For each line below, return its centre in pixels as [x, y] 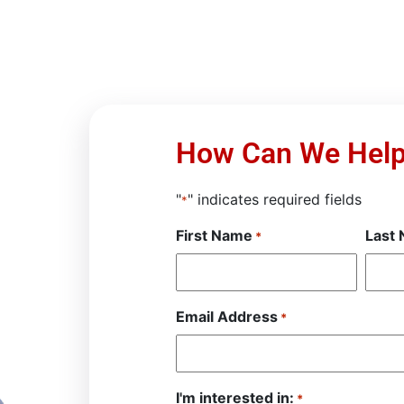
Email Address [226, 317]
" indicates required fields [274, 200]
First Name [214, 236]
